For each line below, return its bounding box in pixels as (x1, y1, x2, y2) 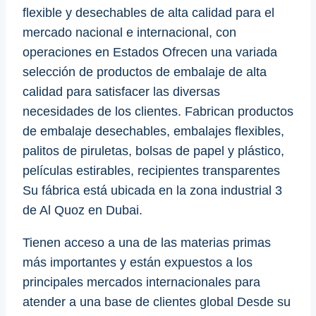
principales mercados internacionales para (23, 274, 260, 289)
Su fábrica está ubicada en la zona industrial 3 (23, 183, 282, 197)
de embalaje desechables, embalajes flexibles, (23, 123, 284, 138)
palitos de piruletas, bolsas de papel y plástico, (23, 143, 284, 158)
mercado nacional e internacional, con (23, 25, 236, 39)
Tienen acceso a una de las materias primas (23, 235, 271, 250)
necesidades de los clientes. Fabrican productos (23, 104, 293, 119)
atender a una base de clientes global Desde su (23, 294, 291, 309)
